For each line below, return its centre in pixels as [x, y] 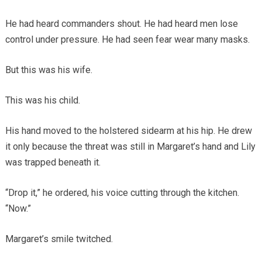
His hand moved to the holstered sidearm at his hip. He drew [128, 130]
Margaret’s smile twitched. [59, 239]
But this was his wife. [49, 70]
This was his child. [42, 100]
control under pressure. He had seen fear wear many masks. [127, 39]
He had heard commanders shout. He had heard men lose [121, 23]
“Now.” [18, 208]
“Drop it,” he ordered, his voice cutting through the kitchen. [122, 192]
